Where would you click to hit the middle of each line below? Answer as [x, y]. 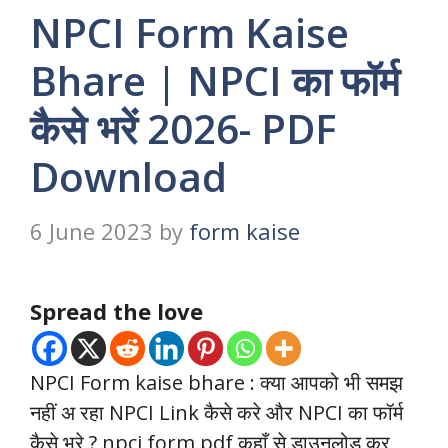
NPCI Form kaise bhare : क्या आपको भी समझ [216, 383]
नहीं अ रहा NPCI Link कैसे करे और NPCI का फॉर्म [216, 413]
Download [128, 177]
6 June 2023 [91, 231]
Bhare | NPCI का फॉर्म [215, 81]
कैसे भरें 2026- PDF [183, 129]
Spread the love [116, 311]
